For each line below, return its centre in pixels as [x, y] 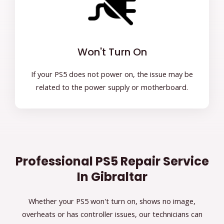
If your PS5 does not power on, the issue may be [112, 74]
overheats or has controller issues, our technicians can [112, 214]
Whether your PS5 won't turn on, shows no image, [112, 201]
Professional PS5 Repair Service [112, 161]
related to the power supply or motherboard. [112, 87]
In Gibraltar [112, 177]
